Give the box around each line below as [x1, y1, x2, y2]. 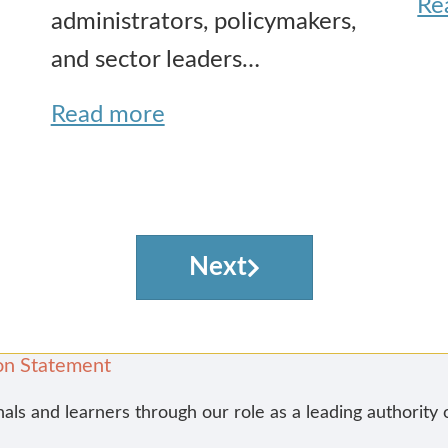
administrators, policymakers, [50, 9, 356, 34]
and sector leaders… [50, 47, 260, 72]
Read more [50, 102, 165, 127]
